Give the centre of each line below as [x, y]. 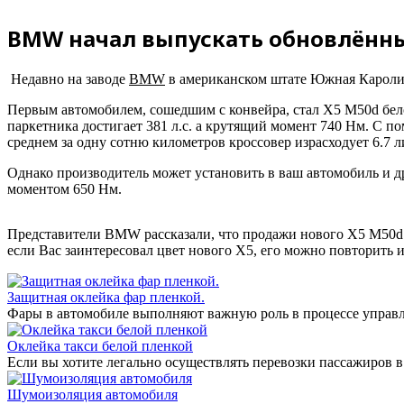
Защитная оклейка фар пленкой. [106, 297]
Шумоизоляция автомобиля [92, 394]
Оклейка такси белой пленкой [100, 345]
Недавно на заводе [68, 78]
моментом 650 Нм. [64, 188]
